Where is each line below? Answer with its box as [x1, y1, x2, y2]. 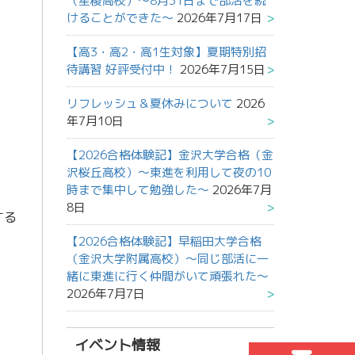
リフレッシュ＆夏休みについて [66, 95, 233, 113]
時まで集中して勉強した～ [66, 181, 209, 199]
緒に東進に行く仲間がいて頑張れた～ [66, 268, 269, 285]
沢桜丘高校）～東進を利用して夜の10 [66, 164, 271, 181]
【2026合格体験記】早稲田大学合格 [66, 233, 261, 250]
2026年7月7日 [66, 285, 145, 303]
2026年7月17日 [176, 10, 262, 27]
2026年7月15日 [179, 61, 265, 78]
